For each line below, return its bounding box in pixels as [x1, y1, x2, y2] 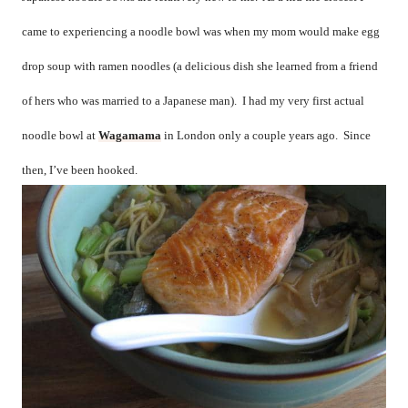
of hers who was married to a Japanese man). [22, 94, 237, 107]
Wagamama [98, 128, 161, 142]
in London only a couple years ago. [161, 128, 338, 142]
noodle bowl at [22, 128, 98, 142]
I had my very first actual [242, 94, 364, 107]
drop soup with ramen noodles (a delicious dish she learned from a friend [22, 59, 378, 73]
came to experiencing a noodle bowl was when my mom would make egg [22, 25, 380, 38]
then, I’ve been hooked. [22, 163, 138, 177]
